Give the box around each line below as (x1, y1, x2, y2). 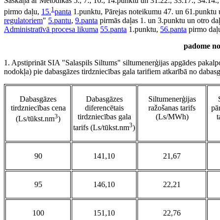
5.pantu (48, 16, 71, 25)
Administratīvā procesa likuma (4, 25, 98, 34)
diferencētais (84, 104, 124, 112)
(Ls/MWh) (155, 112, 189, 121)
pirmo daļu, (4, 7, 41, 16)
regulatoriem (4, 16, 43, 25)
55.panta (100, 25, 127, 34)
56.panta (160, 25, 187, 34)
